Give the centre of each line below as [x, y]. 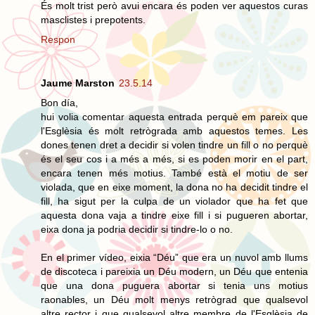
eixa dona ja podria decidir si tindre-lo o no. [137, 229]
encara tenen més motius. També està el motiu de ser [174, 173]
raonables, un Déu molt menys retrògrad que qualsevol [174, 299]
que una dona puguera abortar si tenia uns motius [174, 285]
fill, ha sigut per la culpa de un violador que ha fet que [174, 201]
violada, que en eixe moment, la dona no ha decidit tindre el [174, 187]
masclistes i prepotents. [93, 19]
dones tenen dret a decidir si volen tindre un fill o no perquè [174, 144]
